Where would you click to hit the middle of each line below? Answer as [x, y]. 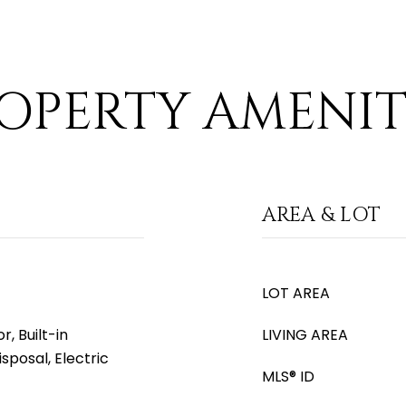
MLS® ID [288, 377]
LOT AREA [296, 293]
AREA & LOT [321, 215]
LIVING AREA [305, 335]
